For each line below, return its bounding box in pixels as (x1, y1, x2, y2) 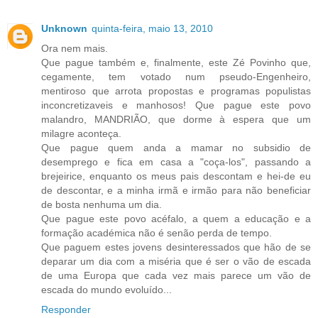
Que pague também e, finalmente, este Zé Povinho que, (41, 57, 311, 69)
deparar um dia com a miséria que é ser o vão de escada (41, 256, 311, 268)
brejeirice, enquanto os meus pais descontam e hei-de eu (41, 170, 311, 182)
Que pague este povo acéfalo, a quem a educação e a (41, 213, 311, 225)
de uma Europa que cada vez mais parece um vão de (41, 270, 311, 282)
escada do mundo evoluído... (41, 284, 172, 296)
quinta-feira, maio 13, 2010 (92, 23, 213, 35)
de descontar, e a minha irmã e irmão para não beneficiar (41, 185, 311, 197)
